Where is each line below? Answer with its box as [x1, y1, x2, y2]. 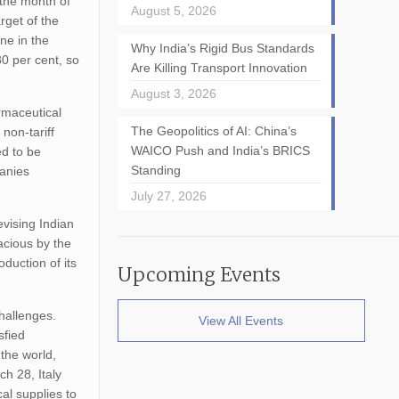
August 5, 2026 [130, 4, 216, 18]
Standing [130, 163, 181, 177]
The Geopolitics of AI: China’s [130, 124, 297, 138]
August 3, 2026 [130, 86, 216, 101]
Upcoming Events [117, 263, 281, 287]
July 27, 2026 [130, 189, 207, 203]
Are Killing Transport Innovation [130, 61, 307, 75]
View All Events [199, 313, 284, 328]
